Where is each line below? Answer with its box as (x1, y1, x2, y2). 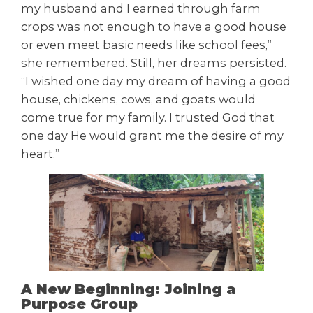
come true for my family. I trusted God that (21, 110, 275, 124)
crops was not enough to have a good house (21, 19, 286, 34)
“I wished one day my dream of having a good (21, 73, 291, 88)
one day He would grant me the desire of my (21, 128, 284, 143)
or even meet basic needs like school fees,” (21, 37, 272, 52)
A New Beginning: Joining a (21, 281, 236, 298)
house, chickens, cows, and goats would (21, 92, 256, 106)
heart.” (21, 146, 59, 161)
